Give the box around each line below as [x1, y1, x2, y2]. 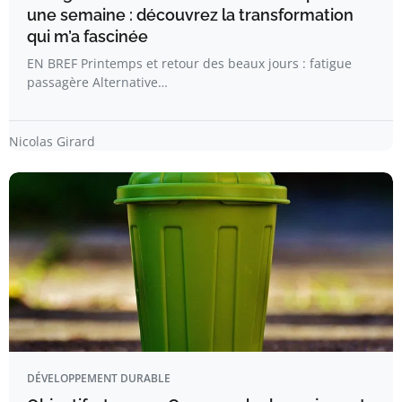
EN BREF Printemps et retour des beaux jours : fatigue [27, 55, 352, 73]
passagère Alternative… [27, 74, 168, 92]
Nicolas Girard [9, 133, 95, 151]
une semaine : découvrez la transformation [27, 5, 354, 25]
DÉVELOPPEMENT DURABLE [27, 371, 170, 387]
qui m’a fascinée [27, 27, 148, 47]
